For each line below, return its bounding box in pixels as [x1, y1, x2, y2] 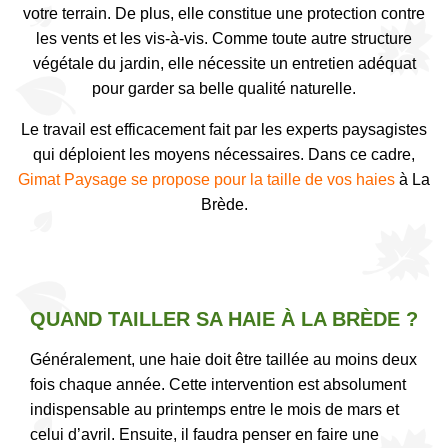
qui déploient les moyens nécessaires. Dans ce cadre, [33, 146, 415, 164]
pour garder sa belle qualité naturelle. [92, 80, 356, 98]
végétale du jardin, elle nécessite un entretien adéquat [32, 55, 416, 73]
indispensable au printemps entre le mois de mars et [30, 401, 399, 419]
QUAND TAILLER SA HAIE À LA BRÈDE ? [30, 308, 418, 331]
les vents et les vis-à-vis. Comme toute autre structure [36, 30, 412, 48]
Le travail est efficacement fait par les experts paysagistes [21, 121, 427, 139]
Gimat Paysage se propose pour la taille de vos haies [18, 171, 395, 189]
